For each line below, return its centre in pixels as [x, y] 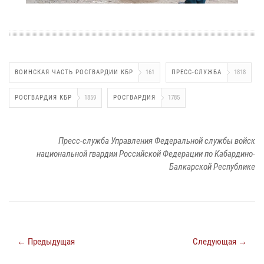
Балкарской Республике [212, 167]
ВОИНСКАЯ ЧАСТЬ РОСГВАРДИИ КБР [74, 72]
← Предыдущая [46, 242]
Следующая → [220, 242]
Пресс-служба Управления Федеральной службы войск [157, 141]
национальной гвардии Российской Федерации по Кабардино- [146, 154]
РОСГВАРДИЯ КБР [43, 98]
